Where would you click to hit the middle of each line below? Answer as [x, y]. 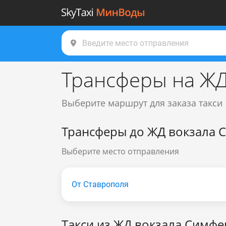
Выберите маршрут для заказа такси [142, 103]
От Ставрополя [100, 184]
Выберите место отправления [120, 151]
